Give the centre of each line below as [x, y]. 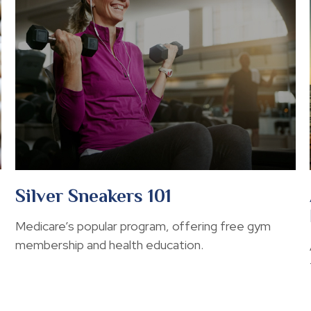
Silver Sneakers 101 [94, 196]
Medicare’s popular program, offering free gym [143, 226]
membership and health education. [110, 245]
